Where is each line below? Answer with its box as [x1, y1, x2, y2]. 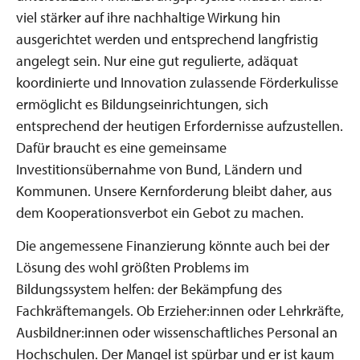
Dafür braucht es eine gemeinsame [16, 138, 227, 157]
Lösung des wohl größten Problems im [16, 257, 249, 276]
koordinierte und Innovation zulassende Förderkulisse [16, 73, 338, 92]
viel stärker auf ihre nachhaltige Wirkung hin [16, 8, 280, 27]
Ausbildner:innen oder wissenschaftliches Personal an [16, 322, 337, 342]
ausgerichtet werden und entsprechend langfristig [16, 30, 318, 48]
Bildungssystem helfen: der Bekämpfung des [16, 279, 282, 298]
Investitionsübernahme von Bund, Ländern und [16, 160, 302, 178]
